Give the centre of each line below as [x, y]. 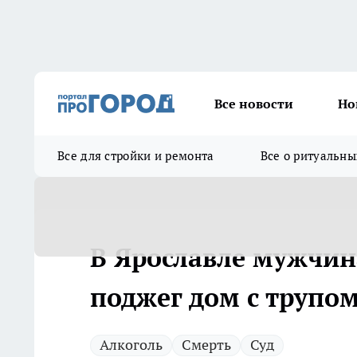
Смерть [206, 345]
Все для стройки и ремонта [136, 156]
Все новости [254, 104]
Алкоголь [131, 345]
